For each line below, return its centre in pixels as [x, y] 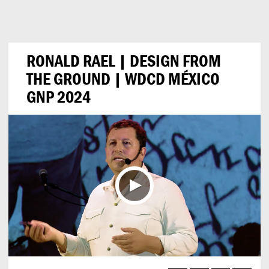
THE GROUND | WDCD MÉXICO [123, 79]
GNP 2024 [59, 97]
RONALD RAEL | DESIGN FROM [124, 61]
